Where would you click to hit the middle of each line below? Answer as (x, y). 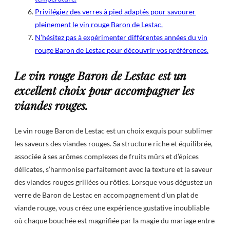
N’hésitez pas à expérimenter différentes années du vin (121, 37)
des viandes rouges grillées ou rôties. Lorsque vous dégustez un (113, 182)
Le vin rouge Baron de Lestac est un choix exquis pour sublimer (114, 131)
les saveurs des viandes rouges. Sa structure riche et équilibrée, (113, 144)
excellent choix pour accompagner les (104, 90)
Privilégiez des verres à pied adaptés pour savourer (115, 12)
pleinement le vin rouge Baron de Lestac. (99, 25)
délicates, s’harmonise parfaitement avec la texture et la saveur (113, 169)
